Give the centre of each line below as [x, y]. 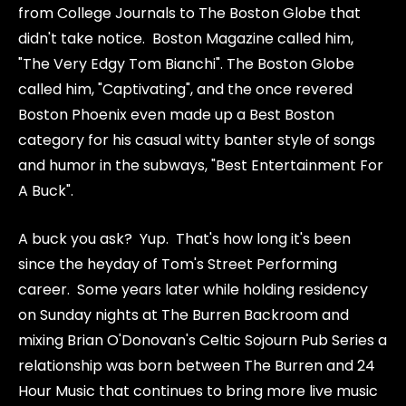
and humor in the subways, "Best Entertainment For [201, 165]
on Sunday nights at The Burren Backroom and [184, 315]
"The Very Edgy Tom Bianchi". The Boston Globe [186, 64]
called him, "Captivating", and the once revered [185, 89]
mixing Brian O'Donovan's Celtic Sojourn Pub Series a [203, 340]
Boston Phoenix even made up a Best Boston [176, 115]
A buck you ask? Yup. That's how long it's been [184, 239]
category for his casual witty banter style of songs [197, 140]
